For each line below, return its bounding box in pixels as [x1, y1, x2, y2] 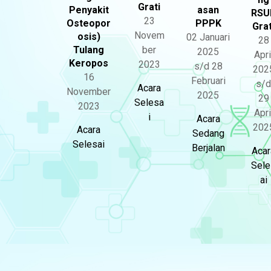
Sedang [192, 128, 224, 139]
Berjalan [191, 142, 225, 154]
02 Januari [186, 31, 230, 43]
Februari [191, 75, 226, 87]
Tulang [73, 44, 104, 56]
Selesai [73, 139, 105, 150]
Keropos [69, 57, 108, 69]
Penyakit [68, 4, 109, 16]
